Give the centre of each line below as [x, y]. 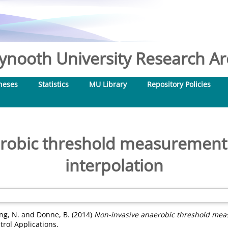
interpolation [114, 165]
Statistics [53, 84]
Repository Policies [179, 84]
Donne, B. [53, 215]
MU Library [108, 84]
